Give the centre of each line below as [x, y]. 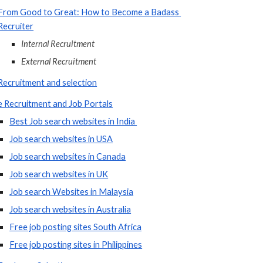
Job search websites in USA [61, 139]
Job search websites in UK [59, 174]
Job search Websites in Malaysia [72, 192]
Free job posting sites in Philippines [76, 245]
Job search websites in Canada [68, 156]
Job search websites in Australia [70, 209]
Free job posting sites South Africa [76, 227]
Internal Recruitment [58, 44]
